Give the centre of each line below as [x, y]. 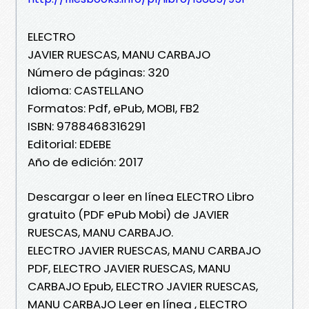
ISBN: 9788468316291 [87, 126]
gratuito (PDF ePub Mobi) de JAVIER [128, 214]
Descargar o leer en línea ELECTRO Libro [141, 196]
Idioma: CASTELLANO [86, 90]
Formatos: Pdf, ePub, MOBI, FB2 [113, 108]
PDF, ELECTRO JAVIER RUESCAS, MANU [129, 268]
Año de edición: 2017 [86, 162]
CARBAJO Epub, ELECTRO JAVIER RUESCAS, [143, 286]
